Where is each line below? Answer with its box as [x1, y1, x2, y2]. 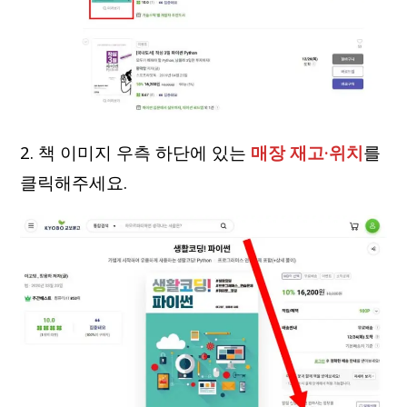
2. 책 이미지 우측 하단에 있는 [20, 140, 252, 164]
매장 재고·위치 [251, 140, 364, 164]
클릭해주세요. [20, 170, 128, 194]
